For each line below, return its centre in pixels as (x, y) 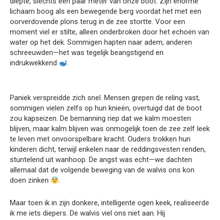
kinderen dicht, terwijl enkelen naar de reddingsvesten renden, (108, 150)
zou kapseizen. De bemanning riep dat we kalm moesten (100, 119)
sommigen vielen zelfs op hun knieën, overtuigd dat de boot (106, 108)
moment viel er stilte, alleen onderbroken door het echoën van (110, 32)
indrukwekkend (34, 63)
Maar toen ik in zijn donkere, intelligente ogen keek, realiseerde (110, 203)
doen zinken (30, 180)
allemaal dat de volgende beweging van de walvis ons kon (102, 170)
